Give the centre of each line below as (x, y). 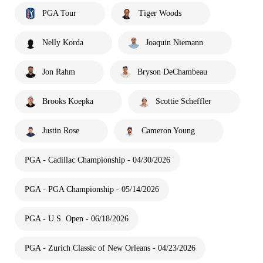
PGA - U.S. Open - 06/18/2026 (77, 219)
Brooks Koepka (68, 101)
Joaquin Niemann (174, 43)
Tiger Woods (160, 13)
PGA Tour (59, 13)
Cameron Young (168, 131)
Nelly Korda (63, 43)
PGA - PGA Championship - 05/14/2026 (92, 189)
